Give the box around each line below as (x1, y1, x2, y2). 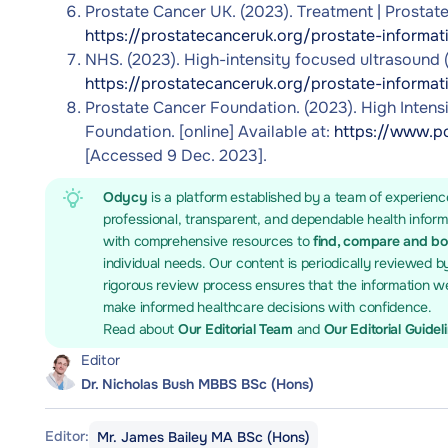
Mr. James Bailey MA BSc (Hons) (97, 428, 310, 446)
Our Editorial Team (177, 320, 297, 338)
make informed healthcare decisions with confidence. (103, 298, 432, 316)
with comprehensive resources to (103, 232, 314, 250)
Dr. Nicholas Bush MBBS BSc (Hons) (81, 375, 314, 393)
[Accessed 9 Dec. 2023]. (85, 145, 267, 166)
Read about (103, 320, 178, 338)
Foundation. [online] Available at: (85, 121, 334, 142)
